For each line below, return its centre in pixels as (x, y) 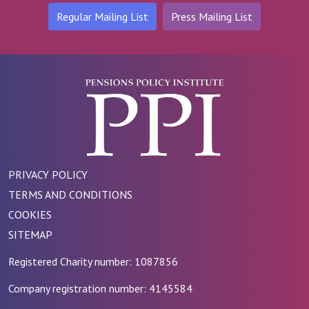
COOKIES (30, 214)
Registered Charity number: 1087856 (93, 261)
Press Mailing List (212, 16)
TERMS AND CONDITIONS (71, 194)
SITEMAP (31, 234)
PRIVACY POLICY (48, 174)
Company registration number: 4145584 (101, 288)
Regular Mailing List (102, 16)
